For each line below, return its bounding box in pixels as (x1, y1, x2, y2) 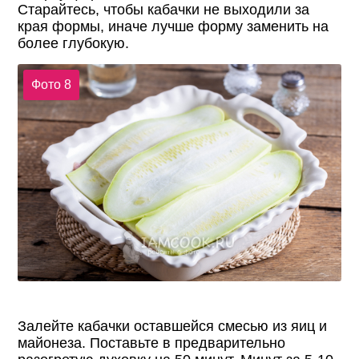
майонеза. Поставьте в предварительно (18, 334, 286, 351)
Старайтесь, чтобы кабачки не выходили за (18, 2, 310, 18)
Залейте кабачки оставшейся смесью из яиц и (18, 317, 328, 334)
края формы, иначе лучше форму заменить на (18, 18, 329, 35)
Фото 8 (30, 77, 71, 91)
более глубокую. (18, 35, 130, 52)
